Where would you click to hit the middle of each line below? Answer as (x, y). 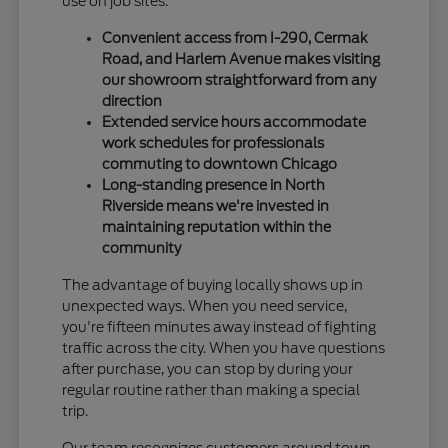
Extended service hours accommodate (234, 121)
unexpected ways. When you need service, (205, 305)
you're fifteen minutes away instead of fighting (219, 326)
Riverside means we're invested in (216, 205)
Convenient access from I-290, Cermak (235, 37)
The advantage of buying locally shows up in (213, 284)
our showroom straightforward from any (239, 79)
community (142, 247)
